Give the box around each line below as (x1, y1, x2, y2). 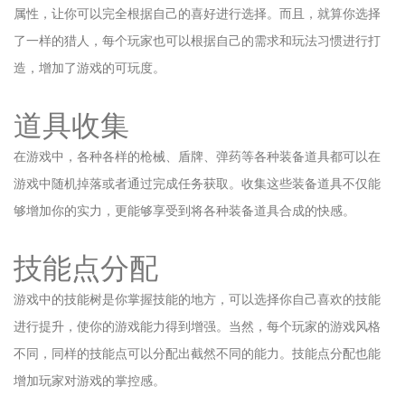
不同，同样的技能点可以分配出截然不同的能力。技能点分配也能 (14, 346, 381, 361)
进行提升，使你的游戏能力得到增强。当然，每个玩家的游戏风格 (14, 319, 381, 334)
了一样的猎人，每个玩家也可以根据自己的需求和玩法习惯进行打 (14, 33, 381, 48)
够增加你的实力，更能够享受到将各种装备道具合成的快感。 (14, 203, 355, 218)
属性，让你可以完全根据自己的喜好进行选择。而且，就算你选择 (14, 6, 381, 21)
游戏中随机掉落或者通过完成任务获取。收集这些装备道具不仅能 (14, 176, 381, 191)
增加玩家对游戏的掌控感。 (14, 373, 165, 388)
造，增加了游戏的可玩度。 (14, 61, 165, 75)
